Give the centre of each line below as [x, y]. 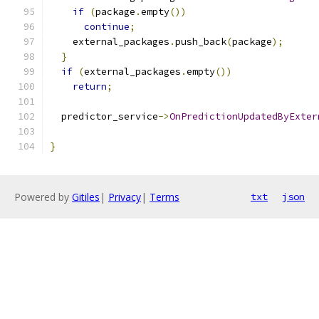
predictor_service [104, 116]
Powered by [43, 197]
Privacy [125, 197]
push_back [201, 42]
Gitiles [86, 197]
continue [107, 27]
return [90, 87]
